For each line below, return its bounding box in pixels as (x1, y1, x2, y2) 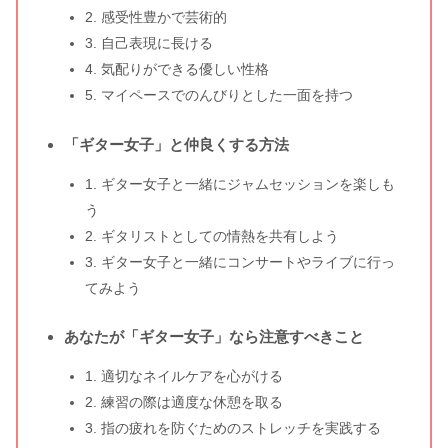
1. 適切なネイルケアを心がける (84, 367, 283, 384)
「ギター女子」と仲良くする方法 (63, 135, 289, 153)
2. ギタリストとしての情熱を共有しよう (84, 227, 339, 244)
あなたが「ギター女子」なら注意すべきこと (63, 328, 364, 346)
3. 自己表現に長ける (84, 35, 213, 52)
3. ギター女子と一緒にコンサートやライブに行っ (84, 253, 395, 270)
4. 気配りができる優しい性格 (84, 61, 269, 78)
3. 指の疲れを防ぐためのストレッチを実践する (84, 419, 381, 436)
